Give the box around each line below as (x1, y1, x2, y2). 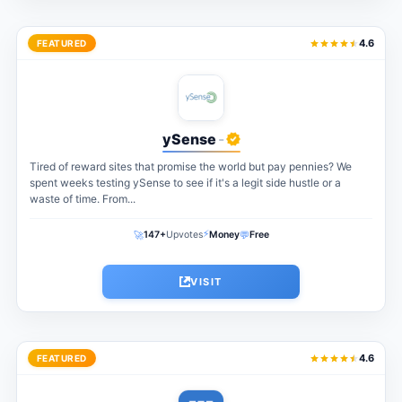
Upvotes (165, 229, 203, 241)
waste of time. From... (29, 192, 135, 206)
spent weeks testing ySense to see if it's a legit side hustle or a (29, 176, 341, 190)
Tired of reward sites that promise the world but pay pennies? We (29, 160, 352, 174)
